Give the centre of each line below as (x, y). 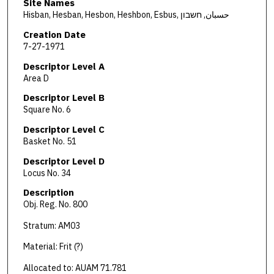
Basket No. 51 (50, 141)
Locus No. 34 (47, 173)
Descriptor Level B (64, 98)
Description (48, 193)
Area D (36, 78)
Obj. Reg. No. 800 (55, 205)
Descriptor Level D (64, 161)
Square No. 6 (47, 110)
